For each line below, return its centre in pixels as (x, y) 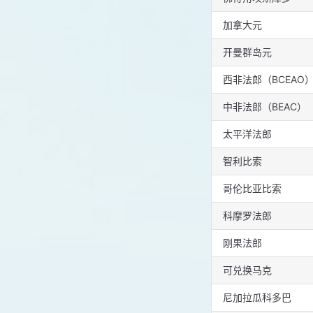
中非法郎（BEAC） (265, 107)
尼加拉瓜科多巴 (257, 298)
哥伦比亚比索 (252, 189)
